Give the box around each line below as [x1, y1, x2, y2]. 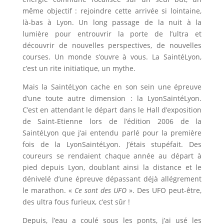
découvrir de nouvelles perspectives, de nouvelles [22, 40, 202, 50]
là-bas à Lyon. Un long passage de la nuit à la [22, 17, 202, 27]
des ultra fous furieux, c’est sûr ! [22, 196, 130, 206]
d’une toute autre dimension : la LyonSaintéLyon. [22, 93, 202, 103]
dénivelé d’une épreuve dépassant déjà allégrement [22, 173, 202, 183]
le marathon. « [22, 185, 74, 195]
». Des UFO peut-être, [126, 185, 202, 195]
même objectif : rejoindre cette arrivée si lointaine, [22, 5, 202, 15]
